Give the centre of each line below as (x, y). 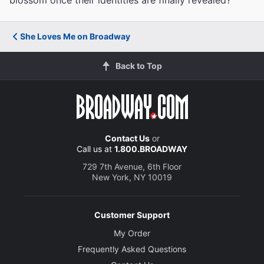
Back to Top (138, 66)
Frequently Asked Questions (132, 249)
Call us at (95, 149)
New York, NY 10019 (132, 177)
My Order (132, 233)
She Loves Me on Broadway (75, 36)
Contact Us (127, 138)
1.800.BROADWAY (151, 149)
